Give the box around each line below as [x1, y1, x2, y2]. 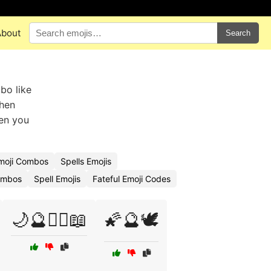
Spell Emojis [34, 174, 80, 184]
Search [225, 28, 250, 38]
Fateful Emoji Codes [93, 174, 171, 184]
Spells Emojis [60, 156, 111, 166]
